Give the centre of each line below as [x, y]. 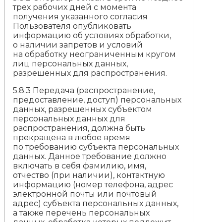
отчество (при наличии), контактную [89, 175]
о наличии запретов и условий [78, 45]
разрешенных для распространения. [90, 73]
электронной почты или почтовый [85, 194]
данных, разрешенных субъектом [83, 109]
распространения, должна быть [79, 128]
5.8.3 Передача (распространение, [84, 90]
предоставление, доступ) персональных [97, 100]
